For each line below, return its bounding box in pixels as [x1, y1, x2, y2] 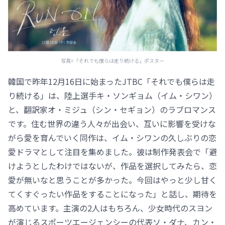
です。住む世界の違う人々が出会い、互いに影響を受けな [8, 118, 216, 130]
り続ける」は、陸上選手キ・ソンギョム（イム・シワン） [8, 89, 217, 102]
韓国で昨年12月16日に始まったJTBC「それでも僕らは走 [8, 75, 215, 88]
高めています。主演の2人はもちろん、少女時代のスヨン [8, 202, 212, 214]
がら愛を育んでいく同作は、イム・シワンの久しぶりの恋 [8, 132, 216, 144]
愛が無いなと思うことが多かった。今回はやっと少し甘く [8, 174, 217, 186]
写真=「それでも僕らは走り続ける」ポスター [61, 57, 164, 65]
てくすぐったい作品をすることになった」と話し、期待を [8, 188, 217, 200]
